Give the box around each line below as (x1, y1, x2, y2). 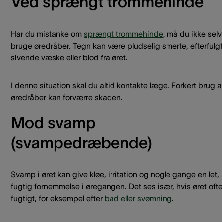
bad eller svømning (105, 194, 172, 203)
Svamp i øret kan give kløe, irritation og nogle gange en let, (11, 170, 219, 179)
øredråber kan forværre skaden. (11, 93, 123, 102)
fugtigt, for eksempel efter (11, 194, 105, 203)
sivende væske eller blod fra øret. (11, 53, 128, 62)
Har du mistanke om (11, 29, 84, 38)
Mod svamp (11, 114, 96, 131)
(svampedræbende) (11, 134, 152, 151)
